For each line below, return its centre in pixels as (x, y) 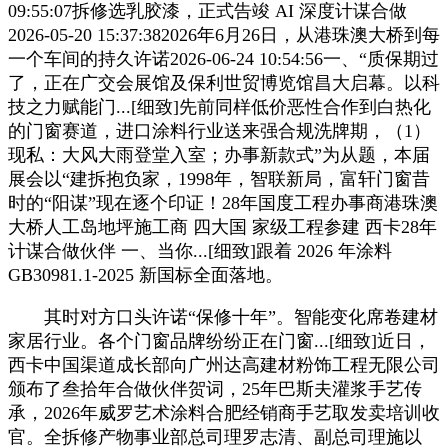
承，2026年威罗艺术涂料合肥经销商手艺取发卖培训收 (224, 412)
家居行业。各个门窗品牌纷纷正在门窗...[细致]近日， (219, 340)
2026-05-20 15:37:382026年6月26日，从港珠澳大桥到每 (224, 34)
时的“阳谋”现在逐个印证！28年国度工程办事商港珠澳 (223, 202)
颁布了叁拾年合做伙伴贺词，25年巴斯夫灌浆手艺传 (215, 388)
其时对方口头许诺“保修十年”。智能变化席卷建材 (223, 316)
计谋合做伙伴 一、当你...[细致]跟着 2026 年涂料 (200, 250)
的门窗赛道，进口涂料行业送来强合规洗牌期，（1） (219, 130)
